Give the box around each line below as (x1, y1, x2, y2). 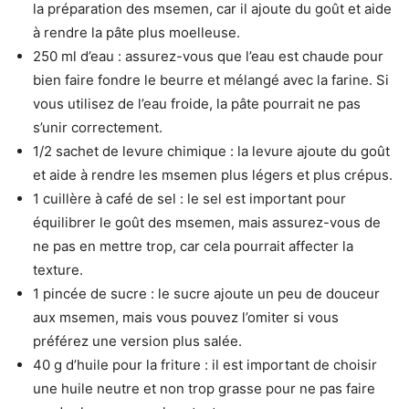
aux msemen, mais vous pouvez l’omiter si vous (33, 308, 339, 326)
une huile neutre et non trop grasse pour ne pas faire (33, 379, 375, 397)
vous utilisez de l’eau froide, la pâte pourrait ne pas (33, 94, 361, 112)
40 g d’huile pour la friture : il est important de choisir (33, 355, 377, 373)
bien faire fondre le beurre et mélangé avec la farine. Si (33, 70, 389, 89)
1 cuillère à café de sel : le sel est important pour (33, 189, 346, 207)
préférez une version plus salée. (33, 331, 242, 350)
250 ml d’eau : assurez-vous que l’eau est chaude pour (33, 47, 383, 65)
